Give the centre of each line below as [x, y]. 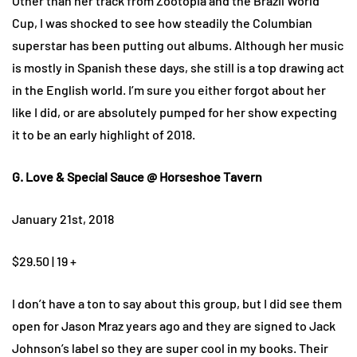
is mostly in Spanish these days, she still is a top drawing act [178, 68]
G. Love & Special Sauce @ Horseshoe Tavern [137, 177]
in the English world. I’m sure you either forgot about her [169, 90]
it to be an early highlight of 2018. [104, 135]
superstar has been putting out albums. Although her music [178, 45]
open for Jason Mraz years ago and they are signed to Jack [174, 326]
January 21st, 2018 [63, 219]
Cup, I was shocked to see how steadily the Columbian [162, 23]
